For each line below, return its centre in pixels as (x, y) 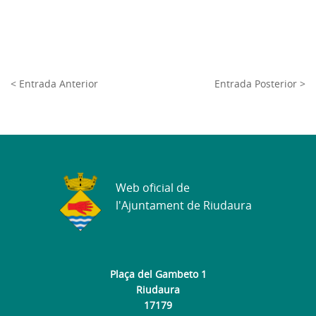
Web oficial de (153, 188)
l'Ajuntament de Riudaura (184, 206)
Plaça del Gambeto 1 (158, 274)
